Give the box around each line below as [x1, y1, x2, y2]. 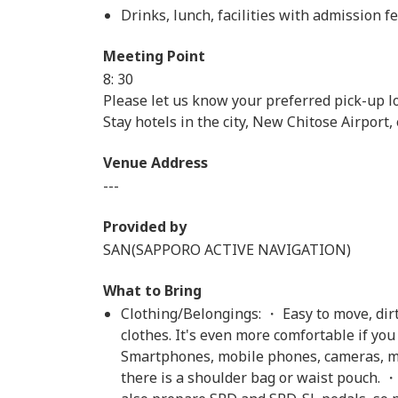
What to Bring [103, 281, 202, 300]
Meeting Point [103, 46, 205, 66]
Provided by [103, 217, 187, 236]
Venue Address [103, 153, 208, 172]
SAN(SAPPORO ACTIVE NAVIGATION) [103, 240, 351, 259]
